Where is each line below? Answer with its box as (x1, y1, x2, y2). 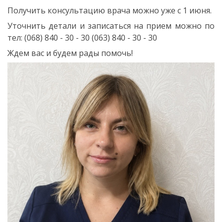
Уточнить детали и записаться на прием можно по (7, 20, 215, 31)
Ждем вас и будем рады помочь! (7, 48, 133, 58)
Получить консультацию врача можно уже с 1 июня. (7, 5, 212, 16)
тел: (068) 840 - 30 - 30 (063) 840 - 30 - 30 (7, 32, 157, 43)
